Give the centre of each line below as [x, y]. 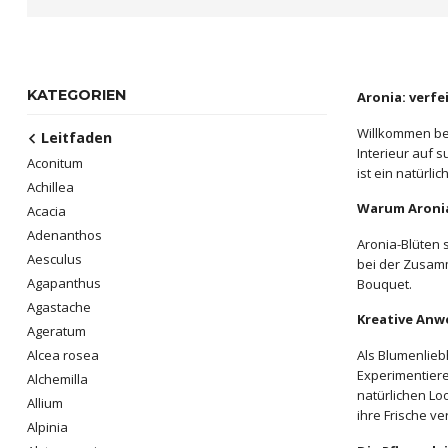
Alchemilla [57, 379]
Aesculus [54, 259]
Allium [45, 403]
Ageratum [56, 331]
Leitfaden [74, 137]
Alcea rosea [63, 355]
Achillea [50, 187]
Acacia [46, 211]
